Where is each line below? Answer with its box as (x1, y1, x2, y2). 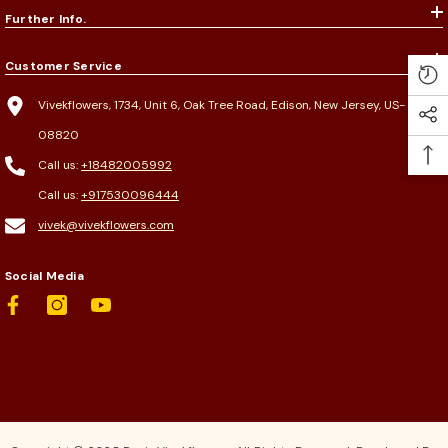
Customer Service (5, 57, 122, 74)
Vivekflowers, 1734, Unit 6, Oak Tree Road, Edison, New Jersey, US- (38, 96, 405, 113)
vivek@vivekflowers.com (38, 216, 174, 233)
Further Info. (5, 10, 87, 27)
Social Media (5, 267, 84, 284)
